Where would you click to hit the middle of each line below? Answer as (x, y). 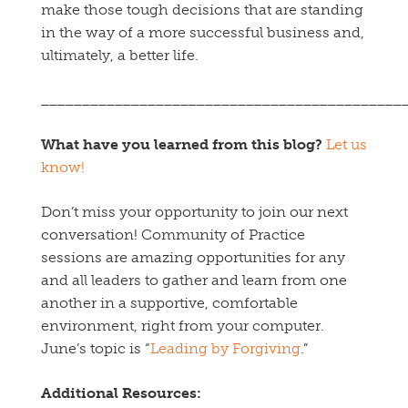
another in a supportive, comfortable (169, 303)
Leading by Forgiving (225, 349)
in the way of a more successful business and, (203, 33)
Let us (347, 145)
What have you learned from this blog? (182, 145)
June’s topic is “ (96, 349)
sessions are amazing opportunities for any (193, 258)
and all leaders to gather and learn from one (194, 280)
